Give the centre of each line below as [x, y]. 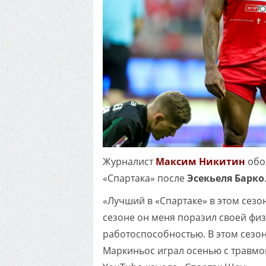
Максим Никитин [200, 162]
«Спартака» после [144, 178]
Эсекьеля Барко [224, 178]
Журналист [129, 162]
